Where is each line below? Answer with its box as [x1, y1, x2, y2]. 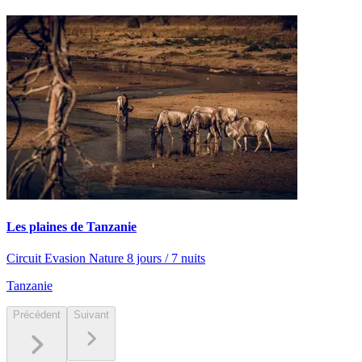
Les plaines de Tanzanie [6, 219, 137, 234]
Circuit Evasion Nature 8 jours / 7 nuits [6, 251, 205, 266]
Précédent [13, 309, 61, 322]
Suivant [74, 309, 109, 322]
